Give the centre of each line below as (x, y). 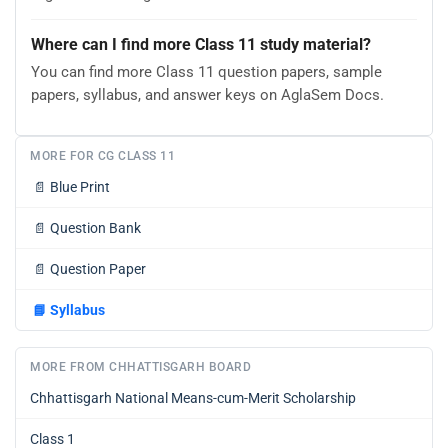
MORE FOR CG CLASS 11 (102, 156)
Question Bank (95, 228)
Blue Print (80, 187)
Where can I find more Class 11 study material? (201, 44)
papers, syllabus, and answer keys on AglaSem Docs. (207, 94)
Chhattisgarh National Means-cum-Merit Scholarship (193, 398)
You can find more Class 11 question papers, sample (206, 71)
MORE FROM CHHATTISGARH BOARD (140, 367)
